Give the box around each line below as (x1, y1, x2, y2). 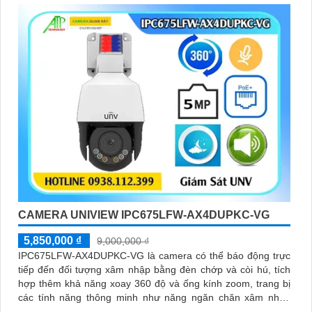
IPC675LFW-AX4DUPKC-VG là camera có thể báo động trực (18, 249, 290, 261)
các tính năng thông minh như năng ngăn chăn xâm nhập (18, 291, 290, 303)
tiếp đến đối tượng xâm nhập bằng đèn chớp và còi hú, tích (18, 263, 290, 275)
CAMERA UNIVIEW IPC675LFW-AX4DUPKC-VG (18, 208, 270, 221)
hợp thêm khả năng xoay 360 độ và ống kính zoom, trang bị (18, 277, 290, 289)
